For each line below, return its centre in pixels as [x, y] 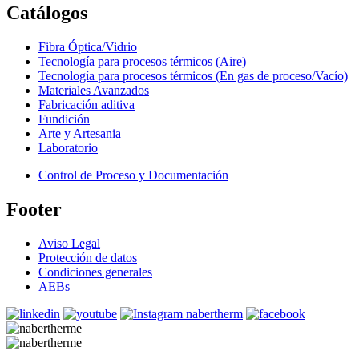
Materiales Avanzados [94, 91]
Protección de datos [88, 258]
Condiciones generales [95, 272]
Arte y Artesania [80, 134]
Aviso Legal [69, 244]
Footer [34, 210]
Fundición [64, 119]
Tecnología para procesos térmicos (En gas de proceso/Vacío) [193, 76]
